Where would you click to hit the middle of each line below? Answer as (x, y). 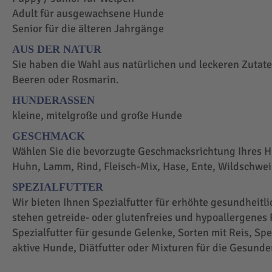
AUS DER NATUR (57, 49)
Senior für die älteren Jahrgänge (88, 29)
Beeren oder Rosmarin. (66, 80)
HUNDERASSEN (53, 100)
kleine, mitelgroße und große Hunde (97, 116)
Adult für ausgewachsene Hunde (88, 14)
